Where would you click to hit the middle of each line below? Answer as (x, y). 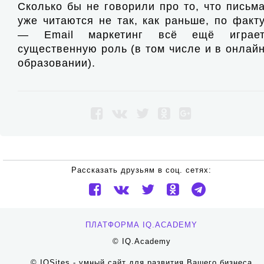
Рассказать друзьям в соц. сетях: (141, 170)
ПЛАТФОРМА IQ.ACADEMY (141, 225)
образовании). (57, 63)
